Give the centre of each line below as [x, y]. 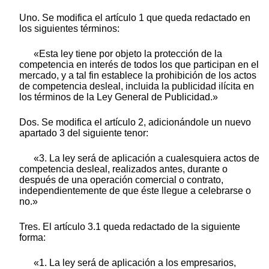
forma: [32, 238]
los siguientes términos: [69, 29]
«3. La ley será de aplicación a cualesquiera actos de [147, 159]
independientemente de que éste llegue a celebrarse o [135, 191]
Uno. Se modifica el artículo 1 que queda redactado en [135, 18]
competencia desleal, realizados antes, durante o [123, 169]
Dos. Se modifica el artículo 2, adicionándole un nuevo [135, 122]
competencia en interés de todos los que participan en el [139, 65]
